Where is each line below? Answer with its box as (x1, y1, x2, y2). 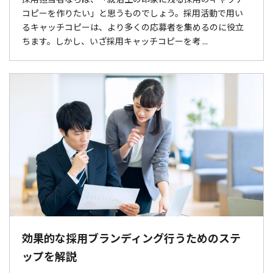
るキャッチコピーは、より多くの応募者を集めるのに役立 (22, 20, 244, 33)
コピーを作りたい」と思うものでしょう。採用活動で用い (22, 6, 243, 19)
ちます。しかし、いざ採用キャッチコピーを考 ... (22, 34, 208, 47)
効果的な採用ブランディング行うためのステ (22, 229, 241, 246)
